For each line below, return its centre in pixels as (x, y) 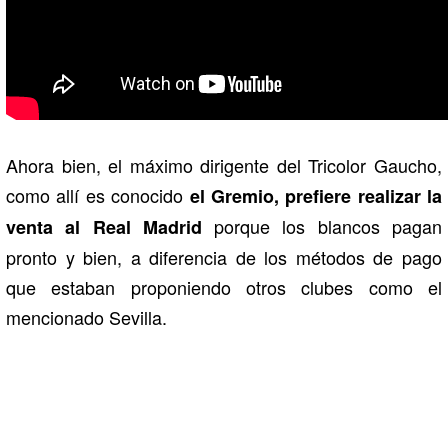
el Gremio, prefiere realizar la (315, 195)
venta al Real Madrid (104, 226)
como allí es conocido (98, 194)
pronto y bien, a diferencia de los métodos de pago (224, 256)
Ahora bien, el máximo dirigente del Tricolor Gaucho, (224, 164)
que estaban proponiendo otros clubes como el (224, 286)
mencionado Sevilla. (86, 316)
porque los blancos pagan (322, 225)
